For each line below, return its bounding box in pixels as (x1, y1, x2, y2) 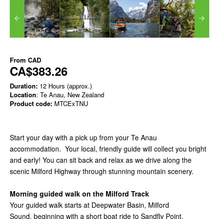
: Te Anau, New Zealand (36, 90, 104, 100)
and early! (10, 155, 41, 165)
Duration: (10, 81, 38, 91)
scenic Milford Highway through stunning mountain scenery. (10, 166, 194, 176)
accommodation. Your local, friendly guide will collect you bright (10, 144, 206, 154)
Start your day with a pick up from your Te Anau (10, 132, 157, 143)
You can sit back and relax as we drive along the (43, 155, 192, 165)
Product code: (10, 99, 52, 109)
